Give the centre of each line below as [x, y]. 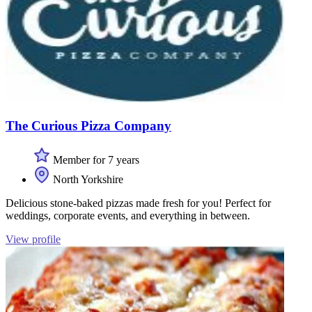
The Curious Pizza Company [88, 125]
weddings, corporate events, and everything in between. [128, 215]
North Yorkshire [87, 179]
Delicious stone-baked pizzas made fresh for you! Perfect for [138, 203]
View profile [33, 239]
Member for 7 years [95, 159]
